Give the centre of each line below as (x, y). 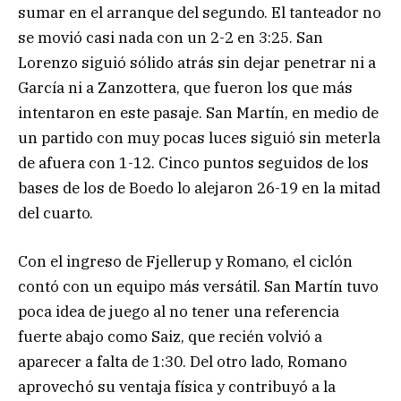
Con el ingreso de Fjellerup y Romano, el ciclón (185, 261)
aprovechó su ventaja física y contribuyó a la (177, 386)
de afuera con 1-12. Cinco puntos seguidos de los (193, 162)
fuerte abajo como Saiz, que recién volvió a (170, 336)
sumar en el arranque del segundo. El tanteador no (200, 12)
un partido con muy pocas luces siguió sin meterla (199, 137)
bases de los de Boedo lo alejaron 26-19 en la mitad (199, 188)
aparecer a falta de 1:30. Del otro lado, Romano (183, 361)
